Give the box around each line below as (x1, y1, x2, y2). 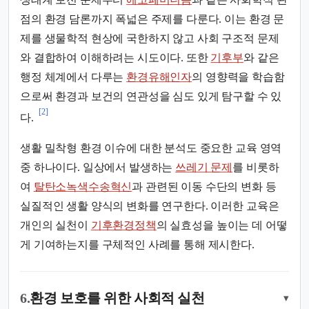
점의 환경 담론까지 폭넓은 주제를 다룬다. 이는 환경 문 (20, 12, 285, 25)
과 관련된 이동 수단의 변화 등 (132, 181, 277, 193)
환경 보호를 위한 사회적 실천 (30, 290, 205, 306)
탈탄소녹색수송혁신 (33, 181, 132, 193)
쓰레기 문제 (175, 161, 233, 174)
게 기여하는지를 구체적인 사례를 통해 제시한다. (20, 239, 255, 251)
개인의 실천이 (20, 219, 91, 232)
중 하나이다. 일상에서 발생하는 (20, 161, 176, 174)
